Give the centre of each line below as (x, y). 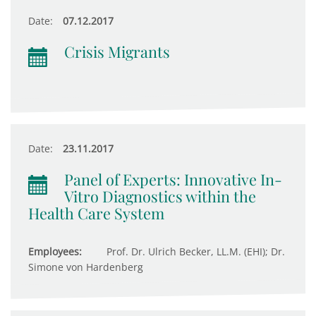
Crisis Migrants (117, 51)
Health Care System (96, 213)
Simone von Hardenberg (86, 267)
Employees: (55, 251)
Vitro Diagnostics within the (160, 196)
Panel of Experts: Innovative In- (173, 179)
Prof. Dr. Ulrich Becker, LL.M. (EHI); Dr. (194, 251)
